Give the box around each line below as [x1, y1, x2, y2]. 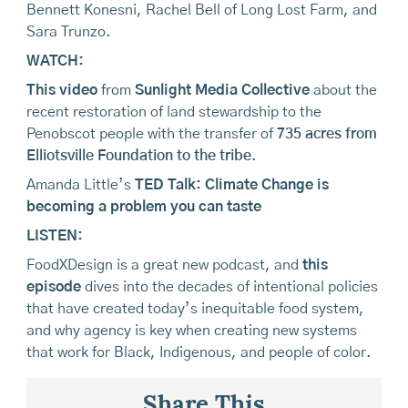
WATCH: [25, 54, 84, 69]
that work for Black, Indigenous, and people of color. [25, 345, 372, 361]
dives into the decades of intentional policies [84, 280, 378, 295]
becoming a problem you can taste [25, 199, 261, 215]
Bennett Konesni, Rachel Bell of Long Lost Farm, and [25, 3, 377, 18]
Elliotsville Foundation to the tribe [25, 148, 251, 164]
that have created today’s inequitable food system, [25, 301, 364, 317]
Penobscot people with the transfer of [25, 127, 277, 142]
